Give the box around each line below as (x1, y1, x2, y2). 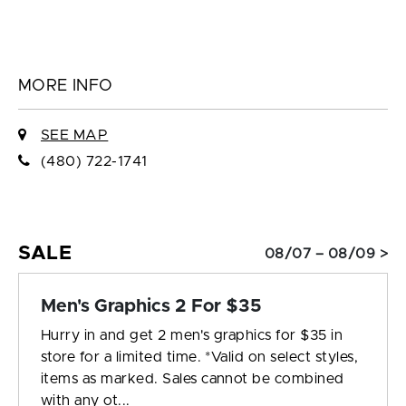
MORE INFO (18, 78, 113, 95)
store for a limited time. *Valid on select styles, (41, 350, 359, 365)
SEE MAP (40, 128, 109, 143)
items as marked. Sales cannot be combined (41, 372, 344, 387)
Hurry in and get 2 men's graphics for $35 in (41, 328, 343, 343)
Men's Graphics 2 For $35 (41, 297, 262, 316)
